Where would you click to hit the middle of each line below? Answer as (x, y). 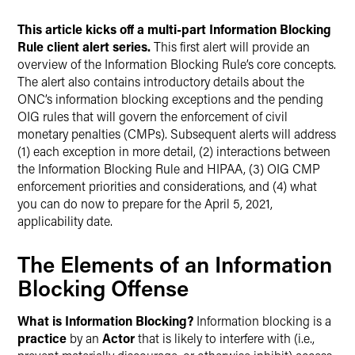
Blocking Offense (103, 288)
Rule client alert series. (86, 46)
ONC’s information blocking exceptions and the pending (170, 99)
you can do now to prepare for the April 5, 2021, (145, 203)
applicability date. (65, 221)
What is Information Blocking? (105, 321)
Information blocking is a (262, 321)
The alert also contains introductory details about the (161, 81)
